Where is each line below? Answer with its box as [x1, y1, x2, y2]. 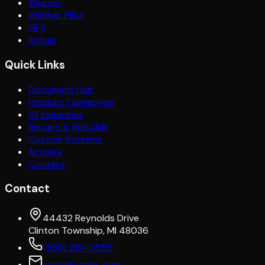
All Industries [28, 108, 83, 121]
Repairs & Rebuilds [28, 120, 108, 133]
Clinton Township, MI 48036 [28, 224, 148, 237]
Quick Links [5, 57, 65, 73]
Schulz [28, 34, 56, 47]
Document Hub [28, 83, 93, 96]
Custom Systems [28, 132, 102, 146]
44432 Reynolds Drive [43, 212, 139, 225]
